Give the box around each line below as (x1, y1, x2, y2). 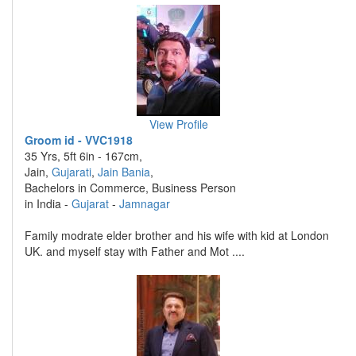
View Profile (149, 116, 208, 132)
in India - (25, 195, 72, 211)
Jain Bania (98, 164, 150, 180)
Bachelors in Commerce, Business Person (25, 180, 236, 195)
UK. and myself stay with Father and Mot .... (25, 243, 245, 259)
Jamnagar (119, 195, 170, 211)
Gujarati (52, 164, 91, 180)
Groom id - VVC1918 (25, 132, 133, 148)
